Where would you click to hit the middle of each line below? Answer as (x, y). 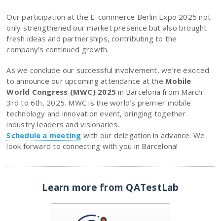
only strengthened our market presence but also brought (107, 28)
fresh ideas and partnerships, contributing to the (92, 39)
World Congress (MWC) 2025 (61, 92)
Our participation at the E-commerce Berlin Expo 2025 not (109, 17)
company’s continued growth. (59, 50)
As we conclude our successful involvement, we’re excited (108, 70)
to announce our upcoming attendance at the (86, 81)
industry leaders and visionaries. (63, 125)
